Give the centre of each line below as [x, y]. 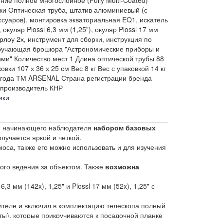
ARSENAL [44, 78]
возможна [122, 166]
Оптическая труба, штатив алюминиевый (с [78, 9]
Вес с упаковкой [123, 68]
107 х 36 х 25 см [43, 68]
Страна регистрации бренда [106, 78]
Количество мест [41, 58]
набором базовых [125, 127]
